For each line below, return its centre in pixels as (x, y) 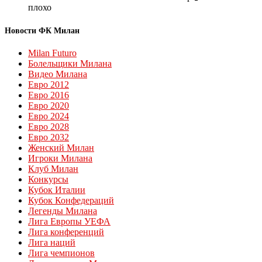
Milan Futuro (52, 53)
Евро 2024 (49, 116)
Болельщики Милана (70, 64)
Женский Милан (61, 148)
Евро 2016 (49, 95)
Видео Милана (58, 74)
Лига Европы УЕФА (69, 222)
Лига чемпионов (61, 253)
